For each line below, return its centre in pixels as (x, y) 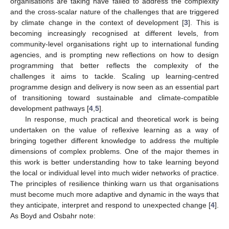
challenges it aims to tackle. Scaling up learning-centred (114, 76)
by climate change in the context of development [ (97, 22)
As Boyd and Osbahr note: (53, 215)
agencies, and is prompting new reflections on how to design (114, 54)
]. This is (204, 22)
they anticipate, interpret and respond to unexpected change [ (110, 205)
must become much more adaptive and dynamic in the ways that (114, 194)
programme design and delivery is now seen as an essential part (114, 87)
